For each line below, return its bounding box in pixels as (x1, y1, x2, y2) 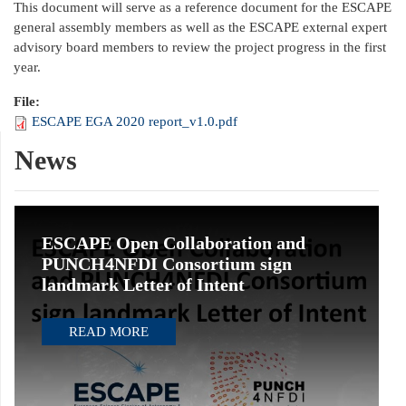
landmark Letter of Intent (42, 275, 245, 295)
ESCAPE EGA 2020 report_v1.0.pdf (32, 114, 237, 129)
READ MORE (69, 324, 149, 339)
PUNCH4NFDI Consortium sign (42, 254, 292, 274)
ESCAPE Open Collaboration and (42, 233, 305, 253)
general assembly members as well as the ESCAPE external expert (14, 20, 387, 34)
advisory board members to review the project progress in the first (14, 40, 386, 54)
